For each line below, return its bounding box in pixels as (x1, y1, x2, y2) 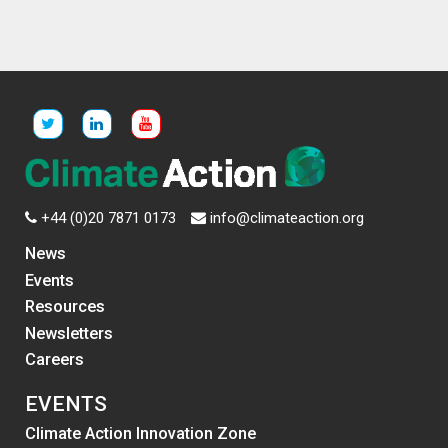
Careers (25, 350, 84, 370)
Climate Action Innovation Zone (25, 424, 256, 444)
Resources (25, 297, 105, 317)
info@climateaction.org (210, 209, 364, 228)
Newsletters (25, 323, 113, 343)
